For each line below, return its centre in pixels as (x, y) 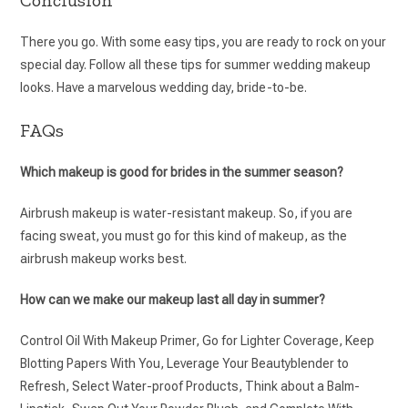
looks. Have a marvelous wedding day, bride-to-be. (164, 87)
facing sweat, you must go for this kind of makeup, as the (184, 235)
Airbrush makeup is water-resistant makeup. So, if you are (187, 213)
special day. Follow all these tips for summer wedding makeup (196, 64)
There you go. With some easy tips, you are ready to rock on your (204, 41)
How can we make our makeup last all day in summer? (173, 299)
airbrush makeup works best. (105, 258)
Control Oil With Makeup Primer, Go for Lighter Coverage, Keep (198, 340)
